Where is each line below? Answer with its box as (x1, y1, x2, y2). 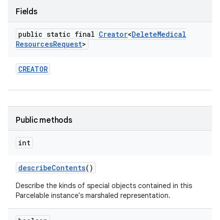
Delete (132, 29, 157, 39)
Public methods (16, 115, 72, 125)
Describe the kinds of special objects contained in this (16, 181, 192, 190)
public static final (18, 29, 99, 39)
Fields (16, 7, 37, 17)
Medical (157, 29, 186, 39)
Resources (16, 39, 53, 49)
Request (53, 39, 82, 49)
